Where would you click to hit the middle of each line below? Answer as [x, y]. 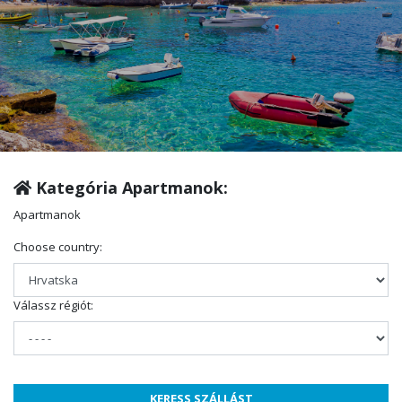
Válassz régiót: [53, 306]
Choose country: [58, 247]
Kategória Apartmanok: [130, 188]
